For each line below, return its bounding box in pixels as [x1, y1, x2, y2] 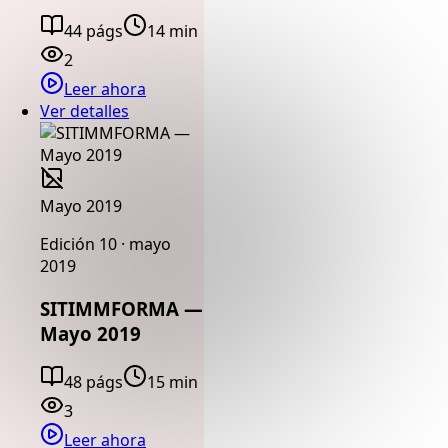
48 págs [64, 371, 123, 394]
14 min [147, 19, 198, 42]
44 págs [64, 19, 123, 42]
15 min [147, 371, 198, 394]
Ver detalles [40, 99, 129, 122]
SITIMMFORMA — [40, 295, 203, 321]
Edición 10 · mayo [40, 232, 171, 255]
